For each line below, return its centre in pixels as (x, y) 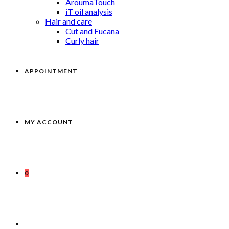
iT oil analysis (89, 12)
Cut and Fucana (92, 31)
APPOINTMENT (51, 71)
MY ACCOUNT (49, 122)
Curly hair (82, 41)
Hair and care (68, 21)
